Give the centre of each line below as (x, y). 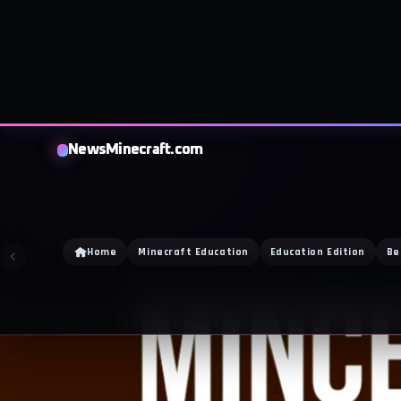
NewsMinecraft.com (136, 26)
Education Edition (317, 128)
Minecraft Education (193, 128)
